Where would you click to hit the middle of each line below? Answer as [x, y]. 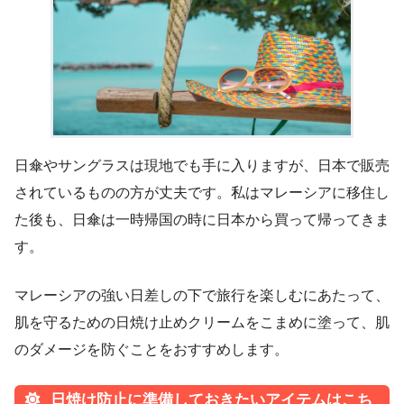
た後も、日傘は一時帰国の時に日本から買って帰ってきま [202, 219]
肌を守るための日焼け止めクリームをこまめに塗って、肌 [202, 322]
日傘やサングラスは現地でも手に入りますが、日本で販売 [202, 165]
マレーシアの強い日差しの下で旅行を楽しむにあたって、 [202, 295]
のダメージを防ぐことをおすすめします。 [151, 349]
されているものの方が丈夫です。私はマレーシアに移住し [202, 192]
